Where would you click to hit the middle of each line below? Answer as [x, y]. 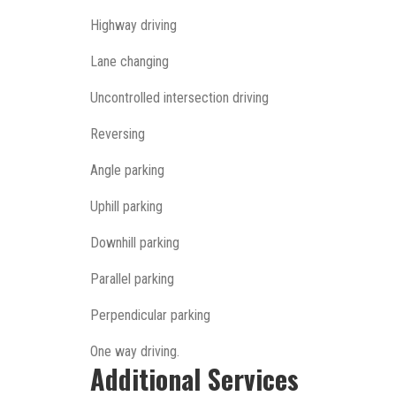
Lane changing [129, 61]
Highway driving [133, 25]
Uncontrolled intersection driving [179, 98]
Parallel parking [132, 279]
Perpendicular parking [150, 315]
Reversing [118, 134]
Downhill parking [135, 243]
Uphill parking [126, 206]
